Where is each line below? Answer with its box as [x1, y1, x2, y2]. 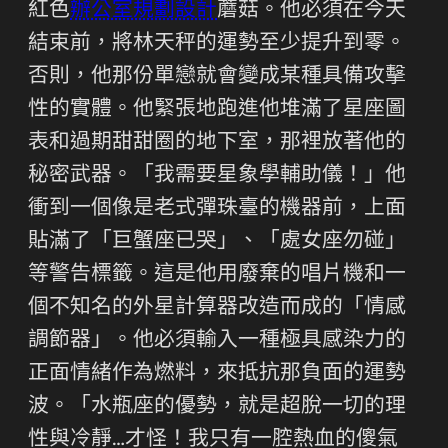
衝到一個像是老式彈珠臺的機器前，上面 [28, 198, 406, 220]
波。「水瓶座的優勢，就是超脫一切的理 [28, 396, 406, 418]
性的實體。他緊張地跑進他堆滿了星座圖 [28, 99, 406, 121]
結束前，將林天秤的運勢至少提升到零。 [28, 33, 406, 55]
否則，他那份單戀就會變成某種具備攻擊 [28, 66, 406, 88]
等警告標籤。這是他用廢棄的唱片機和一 [28, 264, 406, 286]
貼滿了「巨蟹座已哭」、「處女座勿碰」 [28, 231, 406, 253]
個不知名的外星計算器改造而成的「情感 [28, 297, 406, 319]
